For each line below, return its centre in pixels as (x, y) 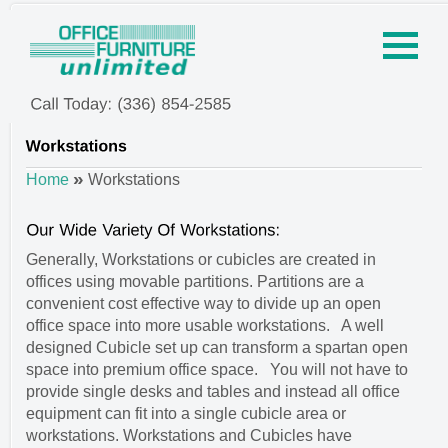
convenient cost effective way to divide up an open (203, 303)
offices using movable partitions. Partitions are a (195, 281)
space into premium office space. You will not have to (217, 369)
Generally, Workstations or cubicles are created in (201, 259)
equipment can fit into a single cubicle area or (186, 413)
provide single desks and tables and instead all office (213, 391)
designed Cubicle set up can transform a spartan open (217, 347)
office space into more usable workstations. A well (205, 325)
